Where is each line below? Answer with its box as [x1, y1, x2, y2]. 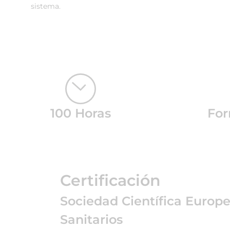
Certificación [60, 171, 161, 190]
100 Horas [50, 106, 111, 121]
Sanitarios [60, 212, 123, 227]
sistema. [31, 2, 61, 11]
